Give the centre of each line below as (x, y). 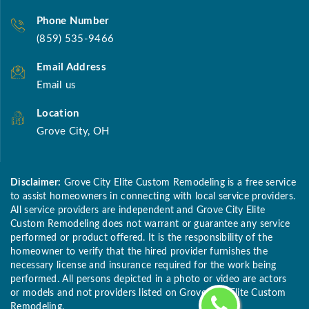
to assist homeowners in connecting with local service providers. (153, 197)
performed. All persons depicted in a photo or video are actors (149, 280)
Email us (57, 86)
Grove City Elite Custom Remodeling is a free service (179, 183)
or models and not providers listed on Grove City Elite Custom (148, 293)
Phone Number (73, 21)
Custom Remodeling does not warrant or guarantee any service (150, 225)
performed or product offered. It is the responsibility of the (142, 238)
